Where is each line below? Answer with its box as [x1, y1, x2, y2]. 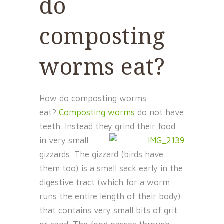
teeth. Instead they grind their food [39, 121, 175, 132]
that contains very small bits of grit [39, 205, 177, 216]
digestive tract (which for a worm [39, 177, 170, 188]
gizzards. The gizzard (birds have [39, 149, 163, 160]
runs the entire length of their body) [39, 191, 181, 202]
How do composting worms [39, 93, 146, 104]
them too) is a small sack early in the [39, 163, 183, 174]
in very [39, 135, 68, 146]
